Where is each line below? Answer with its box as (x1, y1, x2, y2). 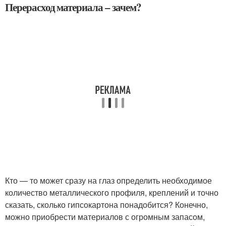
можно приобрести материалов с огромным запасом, (5, 210, 205, 222)
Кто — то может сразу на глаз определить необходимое (5, 174, 212, 186)
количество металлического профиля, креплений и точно (5, 186, 218, 198)
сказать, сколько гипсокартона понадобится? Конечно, (5, 198, 208, 210)
